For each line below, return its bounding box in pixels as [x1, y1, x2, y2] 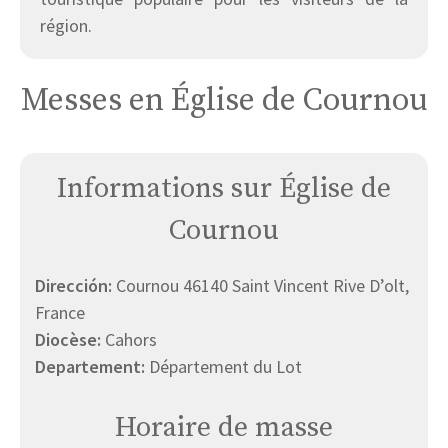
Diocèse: [35, 328, 105, 352]
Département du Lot [149, 355, 302, 379]
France [35, 301, 85, 325]
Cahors [105, 328, 157, 352]
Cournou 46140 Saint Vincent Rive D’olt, [116, 274, 409, 298]
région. [40, 14, 92, 38]
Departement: [35, 355, 149, 379]
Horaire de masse [115, 410, 333, 446]
